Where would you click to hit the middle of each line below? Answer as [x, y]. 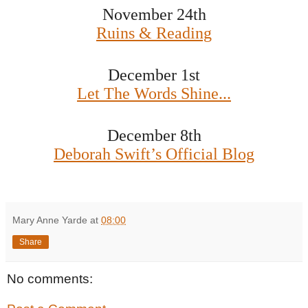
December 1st [154, 75]
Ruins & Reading [154, 33]
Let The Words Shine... [154, 94]
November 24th [154, 15]
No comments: [50, 279]
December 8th [154, 136]
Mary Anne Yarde [50, 220]
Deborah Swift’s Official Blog [154, 154]
